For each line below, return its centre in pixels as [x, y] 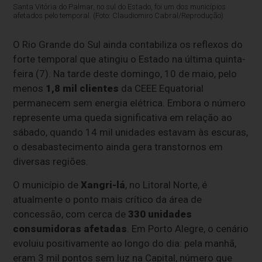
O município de [47, 185]
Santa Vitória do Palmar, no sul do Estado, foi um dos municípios [120, 6]
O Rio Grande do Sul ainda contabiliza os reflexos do [128, 44]
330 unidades [160, 214]
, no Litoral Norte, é [166, 185]
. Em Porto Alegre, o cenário [188, 228]
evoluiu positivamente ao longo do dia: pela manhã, [125, 243]
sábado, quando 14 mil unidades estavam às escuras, [131, 132]
